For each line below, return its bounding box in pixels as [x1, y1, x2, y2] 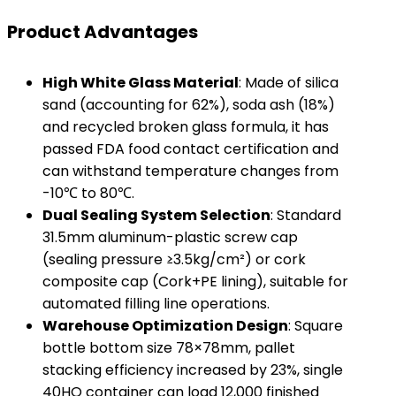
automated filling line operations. [42, 293, 270, 314]
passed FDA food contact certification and [42, 139, 339, 159]
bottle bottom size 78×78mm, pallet [42, 338, 295, 358]
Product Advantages [7, 19, 198, 44]
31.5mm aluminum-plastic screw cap [42, 227, 298, 247]
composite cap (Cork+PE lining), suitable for [42, 271, 348, 292]
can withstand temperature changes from [42, 161, 339, 181]
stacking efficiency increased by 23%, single [42, 360, 343, 380]
